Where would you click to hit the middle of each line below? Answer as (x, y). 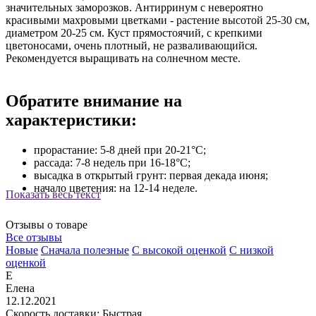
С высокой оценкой (179, 250)
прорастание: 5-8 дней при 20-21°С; (120, 150)
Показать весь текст (53, 194)
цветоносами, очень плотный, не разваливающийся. (132, 45)
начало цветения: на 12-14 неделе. (116, 188)
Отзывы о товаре (47, 224)
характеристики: (71, 120)
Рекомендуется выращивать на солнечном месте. (123, 58)
